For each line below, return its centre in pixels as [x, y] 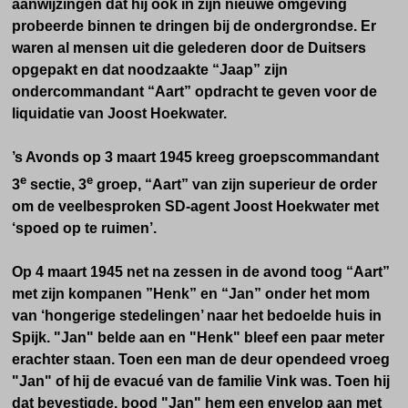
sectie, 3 [56, 184]
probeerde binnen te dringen [112, 26]
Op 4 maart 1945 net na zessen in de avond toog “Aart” [201, 271]
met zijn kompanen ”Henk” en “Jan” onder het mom [191, 293]
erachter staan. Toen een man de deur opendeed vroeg [201, 359]
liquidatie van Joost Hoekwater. [119, 114]
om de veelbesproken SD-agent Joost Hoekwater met [195, 206]
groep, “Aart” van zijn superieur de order [235, 184]
